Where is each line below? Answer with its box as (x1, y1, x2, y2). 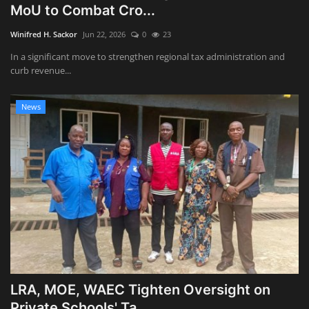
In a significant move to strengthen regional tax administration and (10, 50, 285, 63)
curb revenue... (10, 64, 71, 77)
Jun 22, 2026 (83, 29, 126, 40)
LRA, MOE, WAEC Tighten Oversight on (10, 281, 270, 299)
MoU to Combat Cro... (10, 2, 155, 19)
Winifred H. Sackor (10, 29, 77, 40)
